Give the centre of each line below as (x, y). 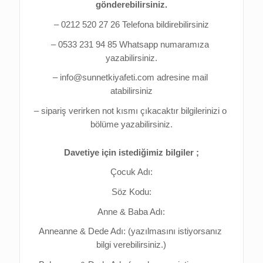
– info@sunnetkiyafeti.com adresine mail (130, 78)
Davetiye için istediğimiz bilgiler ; (131, 152)
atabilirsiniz (131, 91)
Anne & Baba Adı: (131, 212)
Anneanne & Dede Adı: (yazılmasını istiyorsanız (130, 232)
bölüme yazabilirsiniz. (131, 124)
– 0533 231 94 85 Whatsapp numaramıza (130, 44)
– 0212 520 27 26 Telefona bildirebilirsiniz (131, 25)
